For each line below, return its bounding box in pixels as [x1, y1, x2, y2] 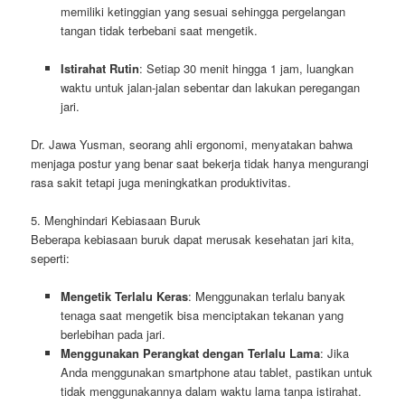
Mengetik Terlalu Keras [60, 287, 188, 306]
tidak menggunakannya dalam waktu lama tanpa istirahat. [60, 382, 362, 400]
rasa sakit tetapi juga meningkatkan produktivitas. [31, 174, 292, 192]
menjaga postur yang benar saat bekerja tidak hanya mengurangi [31, 155, 370, 173]
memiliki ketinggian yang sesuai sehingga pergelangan [60, 2, 345, 20]
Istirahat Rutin [60, 59, 139, 77]
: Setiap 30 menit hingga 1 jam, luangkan [138, 59, 353, 77]
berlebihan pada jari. [60, 325, 165, 344]
